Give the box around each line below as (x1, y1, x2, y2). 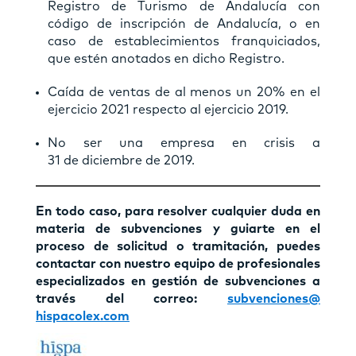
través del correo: (36, 292, 227, 305)
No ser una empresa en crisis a (48, 136, 320, 149)
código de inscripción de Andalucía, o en (48, 17, 320, 30)
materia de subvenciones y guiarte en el (36, 222, 320, 235)
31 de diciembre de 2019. (48, 153, 195, 167)
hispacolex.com (36, 309, 130, 323)
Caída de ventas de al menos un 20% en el (48, 85, 320, 99)
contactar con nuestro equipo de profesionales (36, 257, 320, 270)
